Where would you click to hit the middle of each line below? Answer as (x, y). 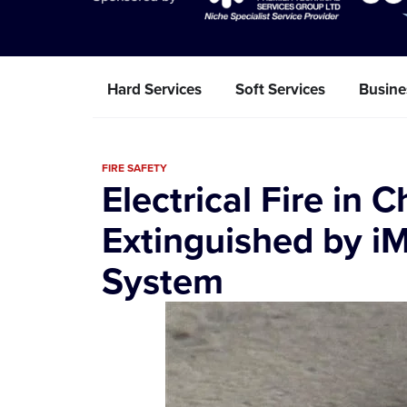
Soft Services (280, 89)
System (163, 280)
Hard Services (154, 89)
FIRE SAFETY (134, 167)
